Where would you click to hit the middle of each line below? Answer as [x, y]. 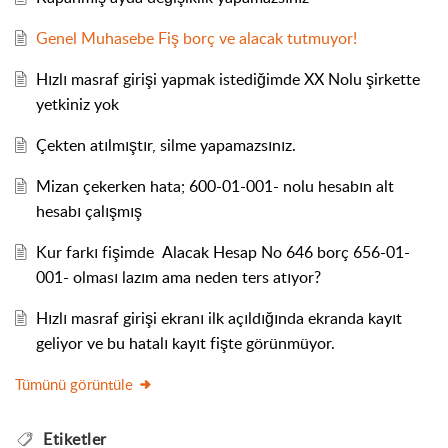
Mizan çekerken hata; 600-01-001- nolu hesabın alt [214, 186]
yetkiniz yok [77, 104]
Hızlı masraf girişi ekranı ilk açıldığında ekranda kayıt [218, 318]
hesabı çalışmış [88, 211]
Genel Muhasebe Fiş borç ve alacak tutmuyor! [196, 38]
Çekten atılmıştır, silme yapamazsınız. [165, 145]
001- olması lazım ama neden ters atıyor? [178, 277]
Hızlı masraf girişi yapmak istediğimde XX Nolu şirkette [227, 79]
